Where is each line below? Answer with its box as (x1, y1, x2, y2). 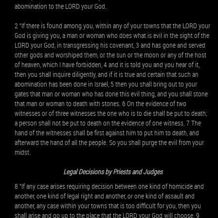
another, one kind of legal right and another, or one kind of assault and (15, 191, 195, 200)
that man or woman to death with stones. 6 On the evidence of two (15, 99, 186, 108)
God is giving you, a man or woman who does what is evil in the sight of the (15, 31, 209, 40)
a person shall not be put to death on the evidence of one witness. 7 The (15, 118, 201, 127)
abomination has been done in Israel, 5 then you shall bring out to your (15, 79, 197, 89)
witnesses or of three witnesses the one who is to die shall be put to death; (15, 109, 207, 118)
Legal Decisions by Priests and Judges (63, 167, 163, 176)
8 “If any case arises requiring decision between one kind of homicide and (15, 182, 204, 191)
